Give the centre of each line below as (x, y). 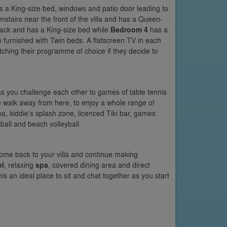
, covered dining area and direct (99, 165)
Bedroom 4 (129, 30)
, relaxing (20, 165)
